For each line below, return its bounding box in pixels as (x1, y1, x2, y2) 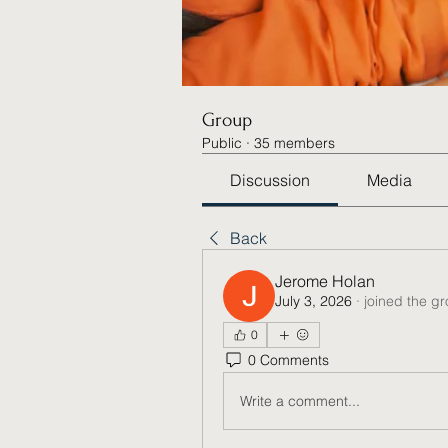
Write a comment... (240, 391, 360, 410)
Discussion (230, 170, 311, 190)
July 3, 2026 (275, 292, 352, 310)
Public (202, 134, 242, 152)
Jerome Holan (275, 271, 375, 291)
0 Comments (248, 350, 329, 369)
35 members (254, 134, 335, 152)
